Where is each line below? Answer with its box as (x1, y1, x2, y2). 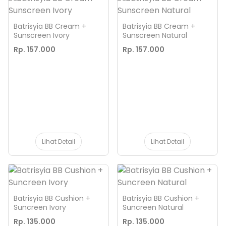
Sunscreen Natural (123, 30, 187, 40)
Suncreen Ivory (14, 202, 66, 212)
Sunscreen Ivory (14, 30, 70, 40)
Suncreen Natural (123, 202, 184, 212)
